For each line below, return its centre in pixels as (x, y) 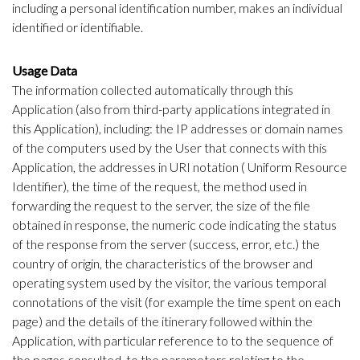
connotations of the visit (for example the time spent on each (176, 302)
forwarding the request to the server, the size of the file (161, 206)
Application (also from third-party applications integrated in (171, 109)
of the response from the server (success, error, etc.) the (166, 244)
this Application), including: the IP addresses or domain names (178, 129)
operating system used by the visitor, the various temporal (169, 283)
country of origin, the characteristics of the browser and (162, 264)
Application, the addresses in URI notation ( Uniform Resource (180, 167)
